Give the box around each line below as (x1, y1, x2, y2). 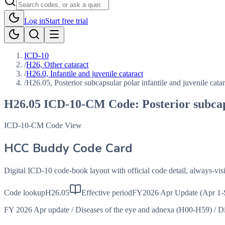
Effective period (81, 188, 132, 197)
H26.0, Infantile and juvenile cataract (26, 69, 143, 78)
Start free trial (45, 17, 88, 25)
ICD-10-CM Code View (4, 121, 82, 130)
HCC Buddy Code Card (4, 140, 133, 156)
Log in (24, 17, 45, 25)
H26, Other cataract (26, 60, 88, 69)
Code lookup (4, 188, 45, 197)
